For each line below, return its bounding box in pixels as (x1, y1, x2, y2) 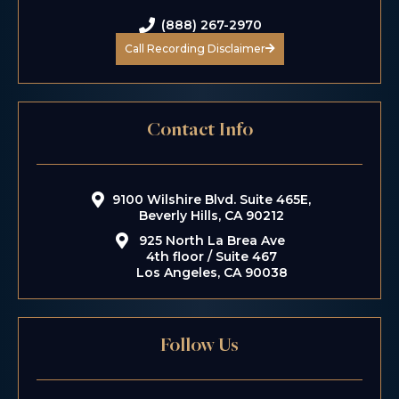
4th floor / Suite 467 (146, 248, 278, 265)
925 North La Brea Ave (138, 232, 285, 249)
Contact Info (146, 121, 253, 142)
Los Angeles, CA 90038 (135, 265, 288, 281)
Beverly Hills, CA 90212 (139, 208, 285, 224)
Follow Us (160, 337, 239, 357)
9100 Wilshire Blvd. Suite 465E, (112, 191, 312, 208)
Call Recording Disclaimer (124, 42, 265, 56)
